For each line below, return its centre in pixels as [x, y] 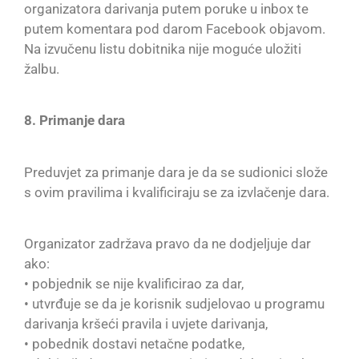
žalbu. [42, 69]
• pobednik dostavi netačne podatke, [134, 344]
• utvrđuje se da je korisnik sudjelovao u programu [174, 304]
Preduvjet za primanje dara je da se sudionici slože [176, 172]
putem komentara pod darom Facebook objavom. [175, 29]
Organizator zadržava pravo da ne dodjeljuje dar [167, 244]
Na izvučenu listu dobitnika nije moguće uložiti [163, 49]
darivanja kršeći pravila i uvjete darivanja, [146, 324]
